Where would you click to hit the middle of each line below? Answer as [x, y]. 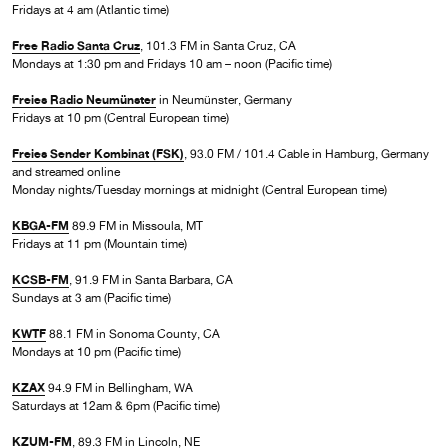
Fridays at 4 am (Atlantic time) [90, 9]
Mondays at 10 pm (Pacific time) [98, 351]
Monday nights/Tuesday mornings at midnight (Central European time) [199, 189]
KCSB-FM [40, 279]
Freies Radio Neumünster [84, 99]
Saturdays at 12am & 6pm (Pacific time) [116, 405]
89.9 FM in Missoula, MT [136, 225]
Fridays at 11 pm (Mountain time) [99, 243]
